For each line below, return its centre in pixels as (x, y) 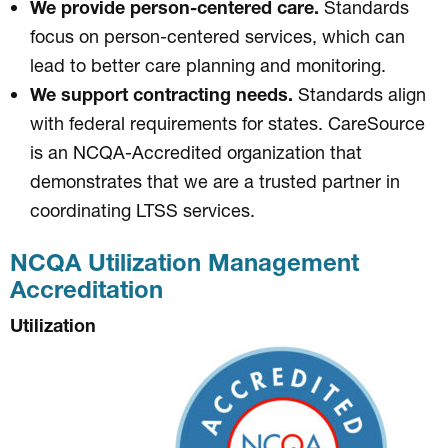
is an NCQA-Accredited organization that (196, 151)
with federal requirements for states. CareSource (227, 122)
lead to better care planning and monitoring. (208, 64)
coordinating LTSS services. (142, 209)
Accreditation (86, 288)
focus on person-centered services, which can (217, 35)
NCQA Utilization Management (184, 261)
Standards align (359, 93)
